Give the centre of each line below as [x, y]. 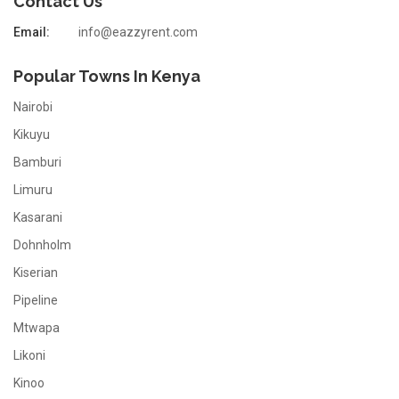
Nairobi [33, 107]
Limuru [33, 190]
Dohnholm [42, 245]
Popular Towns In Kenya [107, 76]
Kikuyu [32, 134]
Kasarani [38, 217]
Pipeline [36, 300]
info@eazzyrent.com [138, 32]
